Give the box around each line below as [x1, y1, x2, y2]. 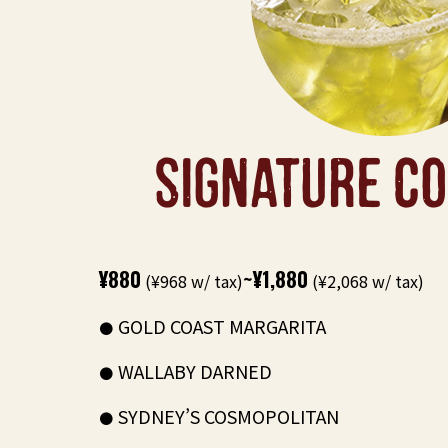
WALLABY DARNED [118, 358, 272, 384]
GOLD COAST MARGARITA [118, 313, 326, 339]
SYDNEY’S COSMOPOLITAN [118, 403, 339, 429]
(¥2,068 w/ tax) [308, 269, 424, 293]
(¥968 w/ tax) [141, 269, 243, 293]
